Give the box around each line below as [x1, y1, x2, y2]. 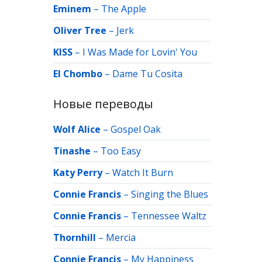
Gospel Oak [111, 123, 161, 136]
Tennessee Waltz [131, 209, 206, 222]
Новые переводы [53, 96, 153, 112]
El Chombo [53, 67, 102, 80]
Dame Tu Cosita [112, 67, 182, 80]
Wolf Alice [53, 123, 101, 136]
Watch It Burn [112, 166, 173, 179]
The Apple [101, 2, 146, 15]
